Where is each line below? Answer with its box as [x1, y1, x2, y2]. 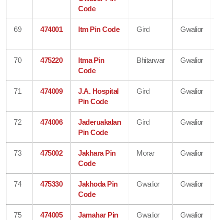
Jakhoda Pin [78, 179, 118, 188]
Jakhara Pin [78, 148, 116, 157]
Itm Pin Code [78, 25, 120, 33]
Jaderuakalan [78, 117, 121, 126]
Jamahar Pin [78, 210, 118, 219]
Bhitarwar [137, 55, 165, 64]
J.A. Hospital [78, 86, 119, 95]
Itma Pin [78, 55, 105, 64]
